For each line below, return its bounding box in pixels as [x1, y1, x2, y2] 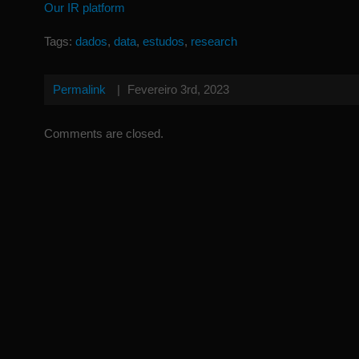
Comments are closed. [44, 127, 163, 140]
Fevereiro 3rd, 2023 [127, 83, 229, 96]
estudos [143, 34, 184, 48]
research [191, 34, 237, 48]
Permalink [53, 83, 106, 96]
